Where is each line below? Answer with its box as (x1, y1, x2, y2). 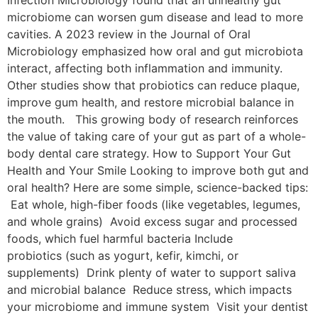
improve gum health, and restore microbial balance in (7, 94, 294, 109)
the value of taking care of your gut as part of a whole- (7, 128, 306, 143)
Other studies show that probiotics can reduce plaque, (7, 77, 300, 92)
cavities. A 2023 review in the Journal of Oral (7, 26, 251, 41)
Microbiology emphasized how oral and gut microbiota (7, 43, 303, 58)
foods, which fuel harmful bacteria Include (7, 231, 233, 246)
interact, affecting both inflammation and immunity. (7, 60, 283, 75)
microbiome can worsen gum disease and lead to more (7, 9, 303, 24)
